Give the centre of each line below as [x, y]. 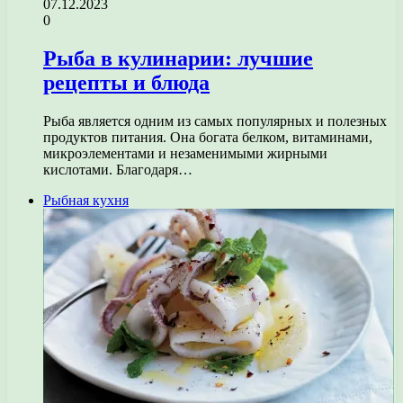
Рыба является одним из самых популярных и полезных [215, 121]
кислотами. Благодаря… [118, 169]
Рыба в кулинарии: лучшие [178, 58]
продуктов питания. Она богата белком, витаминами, [208, 137]
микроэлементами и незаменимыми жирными [185, 153]
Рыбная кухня [86, 200]
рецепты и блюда [126, 82]
